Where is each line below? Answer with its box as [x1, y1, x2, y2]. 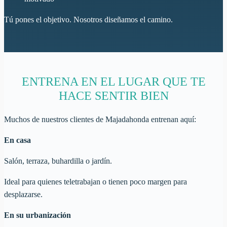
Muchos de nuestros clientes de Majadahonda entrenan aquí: [4, 115, 196, 124]
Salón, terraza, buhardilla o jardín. [4, 156, 112, 165]
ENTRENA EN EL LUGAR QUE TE [21, 75, 206, 89]
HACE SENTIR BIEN [58, 89, 169, 103]
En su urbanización [4, 210, 71, 219]
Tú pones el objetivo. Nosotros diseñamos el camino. [4, 15, 173, 24]
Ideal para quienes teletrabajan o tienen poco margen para [4, 177, 187, 186]
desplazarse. [4, 190, 43, 199]
